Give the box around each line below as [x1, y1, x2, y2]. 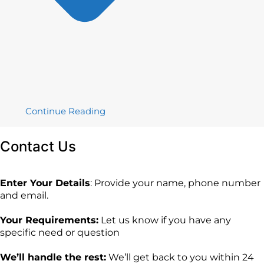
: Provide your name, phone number [90, 177, 260, 189]
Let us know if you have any [98, 214, 231, 226]
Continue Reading [25, 105, 105, 117]
